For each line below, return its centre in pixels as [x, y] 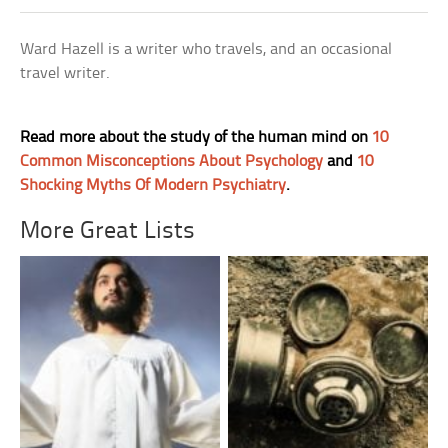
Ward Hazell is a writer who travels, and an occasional [206, 49]
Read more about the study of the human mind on [196, 137]
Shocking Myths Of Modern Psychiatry [153, 185]
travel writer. [65, 73]
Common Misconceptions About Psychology [172, 161]
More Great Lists [108, 231]
